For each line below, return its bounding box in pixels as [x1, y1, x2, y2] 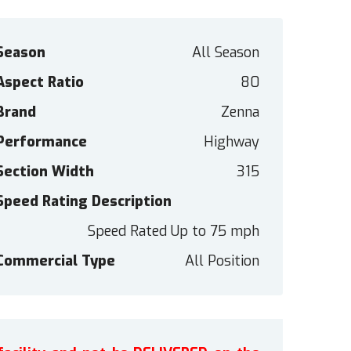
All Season [191, 43, 259, 63]
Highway [203, 132, 259, 152]
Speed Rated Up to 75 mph [87, 222, 259, 241]
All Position [184, 251, 259, 271]
